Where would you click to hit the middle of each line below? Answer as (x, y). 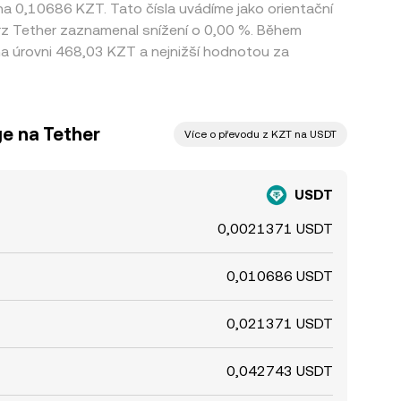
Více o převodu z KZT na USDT (260, 134)
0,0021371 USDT (275, 229)
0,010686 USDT (280, 276)
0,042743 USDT (280, 371)
